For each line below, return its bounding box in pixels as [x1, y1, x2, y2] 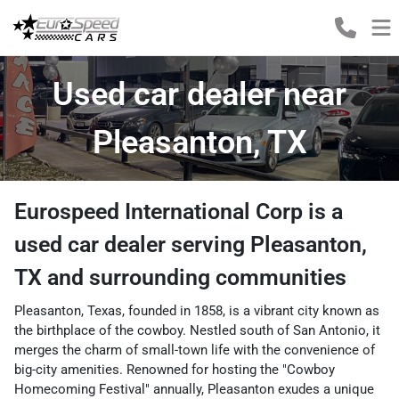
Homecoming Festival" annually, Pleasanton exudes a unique [14, 381, 374, 397]
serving [171, 232, 250, 257]
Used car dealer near [53, 76, 346, 113]
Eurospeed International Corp [14, 199, 303, 224]
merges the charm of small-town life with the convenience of [14, 342, 375, 358]
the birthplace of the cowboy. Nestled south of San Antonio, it [14, 322, 380, 338]
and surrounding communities [42, 265, 346, 290]
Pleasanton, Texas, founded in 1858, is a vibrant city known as [14, 303, 379, 319]
